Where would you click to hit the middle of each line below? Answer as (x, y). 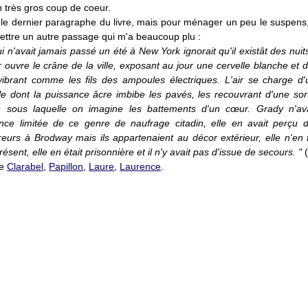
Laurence (141, 166)
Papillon (66, 166)
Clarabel (25, 166)
